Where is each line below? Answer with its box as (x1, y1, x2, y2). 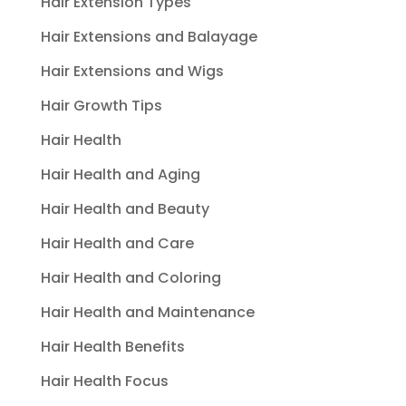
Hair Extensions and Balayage (40, 25, 257, 47)
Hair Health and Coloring (40, 266, 221, 288)
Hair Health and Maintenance (40, 301, 255, 323)
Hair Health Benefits (40, 335, 185, 357)
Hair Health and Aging (40, 163, 200, 185)
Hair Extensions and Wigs (40, 60, 224, 82)
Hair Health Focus (40, 370, 169, 391)
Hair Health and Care (40, 232, 194, 254)
